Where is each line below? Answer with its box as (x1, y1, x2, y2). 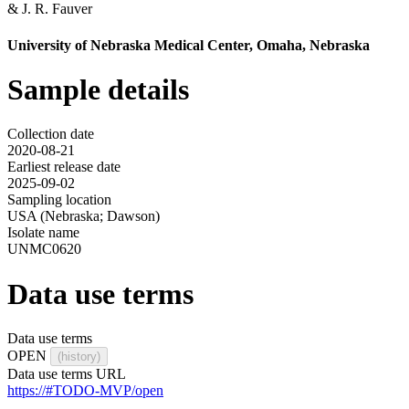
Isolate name (7, 225, 79, 241)
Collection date (7, 126, 94, 142)
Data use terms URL (7, 366, 126, 383)
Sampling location (7, 192, 111, 208)
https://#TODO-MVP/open (7, 383, 163, 399)
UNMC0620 (7, 241, 81, 257)
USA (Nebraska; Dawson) (7, 208, 160, 225)
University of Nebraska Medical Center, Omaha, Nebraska (7, 37, 370, 53)
